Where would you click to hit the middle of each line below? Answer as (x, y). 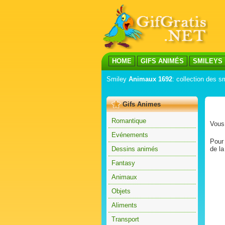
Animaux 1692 (150, 79)
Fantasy (123, 163)
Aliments (124, 205)
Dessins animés (135, 149)
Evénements (130, 135)
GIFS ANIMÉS (162, 61)
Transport (125, 219)
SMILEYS (208, 61)
